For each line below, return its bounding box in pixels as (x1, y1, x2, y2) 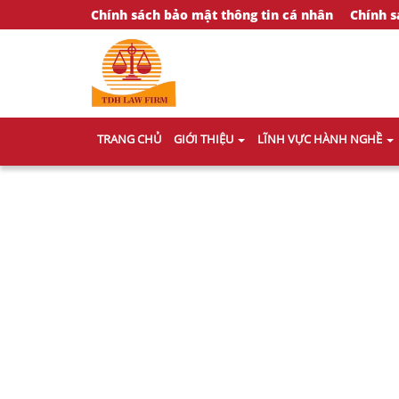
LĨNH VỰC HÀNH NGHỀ (257, 131, 385, 148)
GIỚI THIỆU (174, 131, 236, 148)
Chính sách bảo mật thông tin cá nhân (91, 6, 333, 23)
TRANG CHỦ (97, 131, 161, 148)
